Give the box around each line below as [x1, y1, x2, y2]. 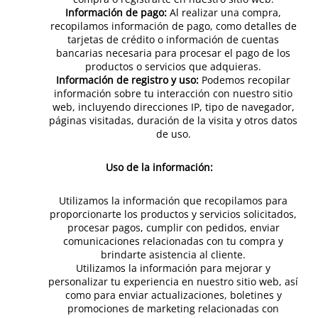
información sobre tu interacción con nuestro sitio [54, 87, 292, 100]
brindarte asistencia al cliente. [101, 248, 246, 261]
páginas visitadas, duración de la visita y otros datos [49, 114, 297, 127]
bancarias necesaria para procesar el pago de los [56, 46, 290, 60]
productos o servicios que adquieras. [85, 60, 261, 73]
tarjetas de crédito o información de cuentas [67, 33, 279, 46]
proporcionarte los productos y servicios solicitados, [50, 207, 297, 221]
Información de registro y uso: [56, 73, 199, 87]
